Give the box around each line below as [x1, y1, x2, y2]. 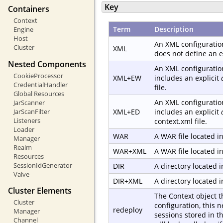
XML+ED [113, 107, 140, 116]
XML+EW [113, 73, 141, 83]
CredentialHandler [13, 80, 68, 89]
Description [154, 24, 194, 34]
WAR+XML [113, 146, 146, 156]
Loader [13, 124, 34, 134]
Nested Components [8, 58, 86, 70]
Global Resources [13, 89, 64, 98]
